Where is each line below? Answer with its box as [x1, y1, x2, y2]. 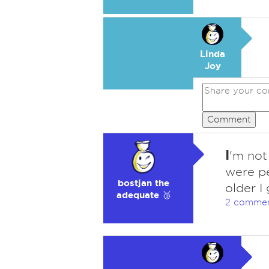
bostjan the [118, 178, 169, 188]
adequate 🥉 [116, 190, 171, 200]
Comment [207, 115, 251, 124]
